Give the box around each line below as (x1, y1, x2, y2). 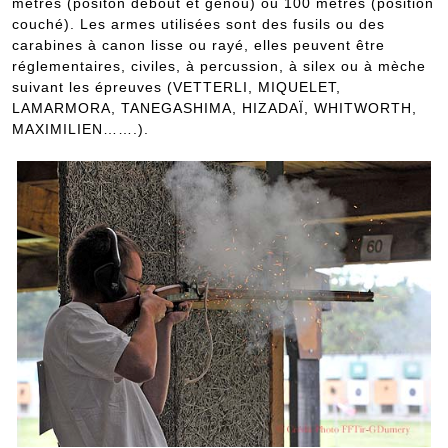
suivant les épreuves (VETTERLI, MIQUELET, (12, 78, 341, 95)
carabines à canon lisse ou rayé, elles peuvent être (12, 36, 385, 53)
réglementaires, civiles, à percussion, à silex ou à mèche (12, 57, 426, 74)
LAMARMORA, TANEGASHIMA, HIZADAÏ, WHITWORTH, (12, 99, 417, 116)
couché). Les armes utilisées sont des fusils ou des (12, 15, 385, 32)
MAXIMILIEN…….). (12, 120, 149, 137)
